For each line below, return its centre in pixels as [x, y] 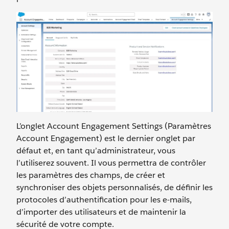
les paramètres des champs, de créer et [91, 175]
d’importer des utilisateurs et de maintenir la [101, 212]
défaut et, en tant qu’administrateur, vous [96, 151]
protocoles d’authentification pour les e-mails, [104, 200]
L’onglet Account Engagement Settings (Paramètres [114, 126]
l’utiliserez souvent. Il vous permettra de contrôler [111, 163]
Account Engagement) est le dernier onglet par [106, 139]
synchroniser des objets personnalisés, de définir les [114, 188]
